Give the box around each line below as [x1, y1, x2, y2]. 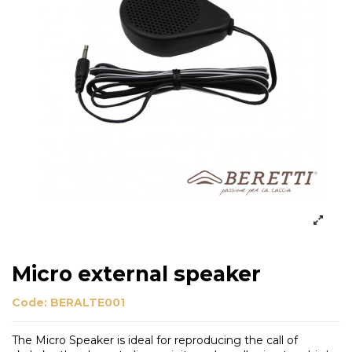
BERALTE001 [50, 295, 125, 310]
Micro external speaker [12, 261, 261, 288]
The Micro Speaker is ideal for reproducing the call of [12, 332, 298, 347]
